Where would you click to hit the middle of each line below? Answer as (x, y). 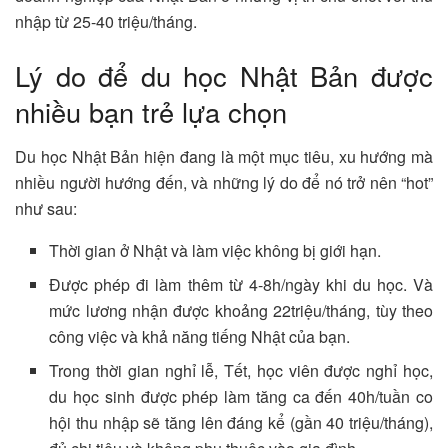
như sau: (46, 208)
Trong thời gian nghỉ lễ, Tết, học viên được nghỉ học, (241, 370)
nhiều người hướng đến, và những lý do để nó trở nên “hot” (224, 182)
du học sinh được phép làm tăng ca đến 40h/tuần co (241, 396)
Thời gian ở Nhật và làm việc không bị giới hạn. (215, 250)
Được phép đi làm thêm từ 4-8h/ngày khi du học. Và (241, 284)
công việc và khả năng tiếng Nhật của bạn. (200, 336)
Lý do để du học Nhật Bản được (224, 75)
